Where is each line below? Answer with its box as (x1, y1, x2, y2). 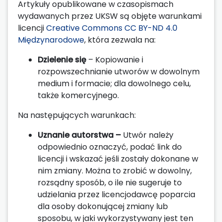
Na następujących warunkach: (18, 109, 136, 121)
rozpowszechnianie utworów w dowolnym (38, 65, 200, 77)
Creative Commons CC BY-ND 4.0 (46, 22, 177, 34)
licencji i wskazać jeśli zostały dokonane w (38, 153, 198, 165)
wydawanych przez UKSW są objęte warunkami (18, 10, 202, 22)
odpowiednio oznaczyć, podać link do (38, 141, 182, 153)
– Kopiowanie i (86, 54, 143, 65)
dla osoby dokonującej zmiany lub (38, 200, 168, 212)
